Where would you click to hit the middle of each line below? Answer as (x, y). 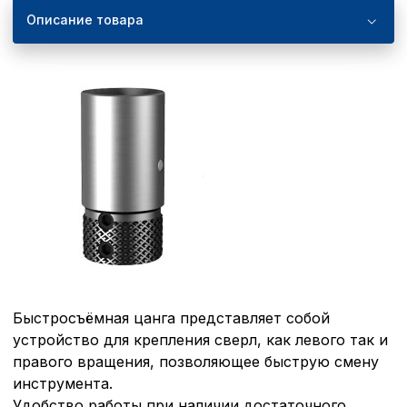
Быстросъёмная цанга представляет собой (171, 318)
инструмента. (63, 383)
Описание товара (85, 19)
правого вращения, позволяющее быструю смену (196, 361)
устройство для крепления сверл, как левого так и (200, 339)
